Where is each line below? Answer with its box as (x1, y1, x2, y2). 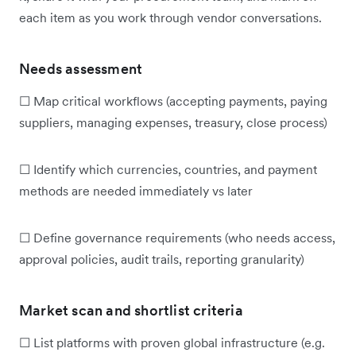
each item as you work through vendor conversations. (19, 9, 322, 25)
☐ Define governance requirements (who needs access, (19, 229, 335, 246)
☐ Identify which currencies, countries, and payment (19, 161, 317, 177)
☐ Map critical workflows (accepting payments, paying (19, 92, 327, 109)
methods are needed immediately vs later (19, 182, 253, 199)
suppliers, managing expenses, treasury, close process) (19, 114, 327, 130)
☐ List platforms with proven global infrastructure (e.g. (19, 334, 325, 350)
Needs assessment (19, 59, 143, 78)
